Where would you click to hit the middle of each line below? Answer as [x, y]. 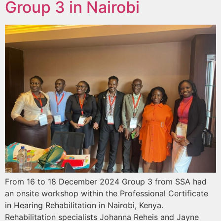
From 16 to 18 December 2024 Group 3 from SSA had [106, 181]
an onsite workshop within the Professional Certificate [107, 193]
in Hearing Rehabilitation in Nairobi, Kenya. [84, 205]
